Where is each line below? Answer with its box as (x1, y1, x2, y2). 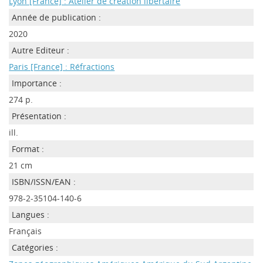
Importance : (12, 77, 62, 89)
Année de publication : (12, 12, 102, 23)
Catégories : (12, 242, 59, 253)
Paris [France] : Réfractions (9, 61, 115, 72)
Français (9, 225, 42, 237)
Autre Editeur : (12, 45, 70, 56)
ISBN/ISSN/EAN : (12, 176, 76, 187)
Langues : (12, 209, 50, 220)
